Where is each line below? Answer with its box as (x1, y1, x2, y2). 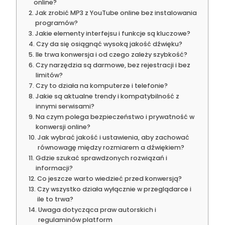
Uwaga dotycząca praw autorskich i (38, 205, 156, 214)
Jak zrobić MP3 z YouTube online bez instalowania (35, 9, 197, 18)
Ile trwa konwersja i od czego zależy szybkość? (35, 50, 187, 59)
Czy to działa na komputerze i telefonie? (35, 81, 168, 90)
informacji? (35, 164, 73, 173)
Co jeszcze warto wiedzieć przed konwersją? (37, 174, 182, 183)
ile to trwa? (37, 195, 73, 204)
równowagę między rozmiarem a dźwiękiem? (37, 143, 184, 152)
